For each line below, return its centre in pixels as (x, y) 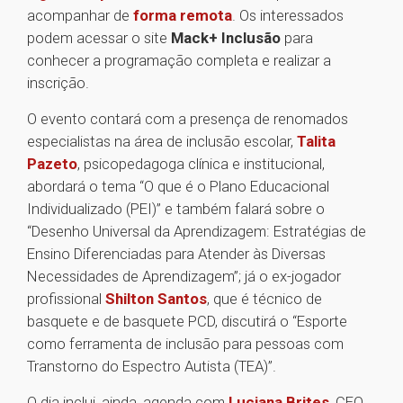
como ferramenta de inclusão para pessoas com (185, 344)
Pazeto (52, 164)
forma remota (183, 16)
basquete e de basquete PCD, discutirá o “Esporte (187, 322)
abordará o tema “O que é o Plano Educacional (178, 187)
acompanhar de (80, 16)
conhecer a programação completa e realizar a (179, 61)
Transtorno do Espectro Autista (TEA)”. (152, 367)
